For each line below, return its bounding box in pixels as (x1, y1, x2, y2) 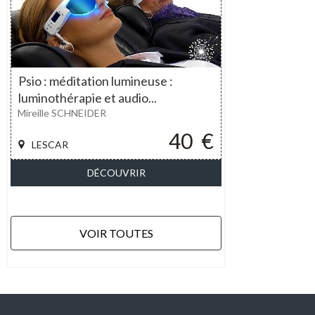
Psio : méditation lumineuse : (18, 73, 173, 89)
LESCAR (32, 139, 68, 150)
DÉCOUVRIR (86, 167, 146, 179)
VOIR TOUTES (79, 226, 153, 240)
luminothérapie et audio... (18, 90, 157, 105)
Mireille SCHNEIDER (18, 107, 106, 119)
